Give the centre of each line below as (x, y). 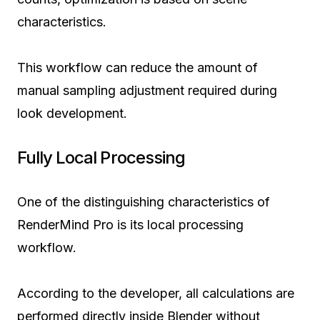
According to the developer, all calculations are (156, 293)
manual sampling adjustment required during (147, 90)
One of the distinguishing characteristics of (144, 201)
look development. (72, 113)
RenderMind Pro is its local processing (130, 224)
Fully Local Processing (101, 157)
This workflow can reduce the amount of (137, 67)
